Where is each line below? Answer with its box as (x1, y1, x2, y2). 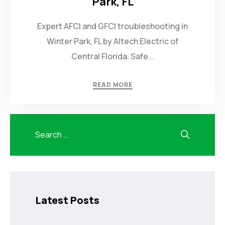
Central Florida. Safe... (71, 50, 154, 62)
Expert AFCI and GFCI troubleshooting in (37, 20, 188, 32)
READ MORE (92, 80, 133, 89)
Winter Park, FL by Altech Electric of (47, 35, 178, 47)
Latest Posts (35, 193, 99, 207)
